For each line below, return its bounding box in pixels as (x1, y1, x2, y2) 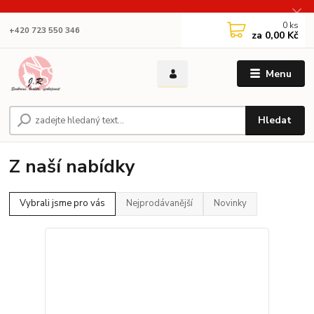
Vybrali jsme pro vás (20, 197, 106, 210)
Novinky (214, 197, 247, 210)
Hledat (258, 113, 292, 127)
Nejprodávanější (126, 197, 193, 210)
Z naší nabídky (9, 153, 135, 179)
